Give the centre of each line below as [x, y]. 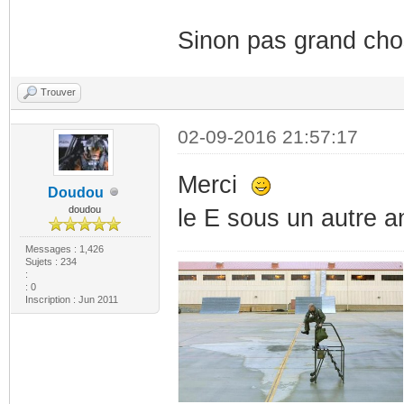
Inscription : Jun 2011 [71, 299]
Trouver [58, 92]
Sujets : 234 [50, 261]
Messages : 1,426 [64, 248]
